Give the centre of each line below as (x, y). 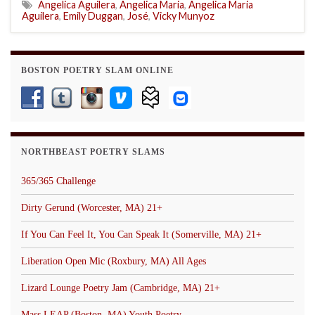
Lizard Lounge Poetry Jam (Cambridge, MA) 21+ (121, 288)
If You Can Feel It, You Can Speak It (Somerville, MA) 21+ (141, 234)
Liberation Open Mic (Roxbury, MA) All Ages (114, 261)
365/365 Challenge (58, 181)
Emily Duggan (93, 15)
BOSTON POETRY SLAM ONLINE (97, 70)
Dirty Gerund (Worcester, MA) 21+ (92, 207)
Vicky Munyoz (184, 15)
